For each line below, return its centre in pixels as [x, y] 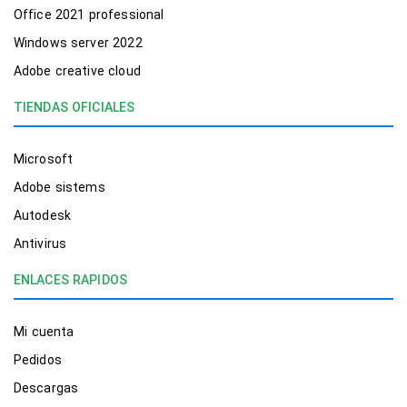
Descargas [46, 388]
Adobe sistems [60, 187]
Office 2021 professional [89, 15]
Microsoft [43, 159]
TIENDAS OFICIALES [74, 107]
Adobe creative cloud [77, 71]
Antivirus [40, 243]
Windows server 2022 [78, 43]
